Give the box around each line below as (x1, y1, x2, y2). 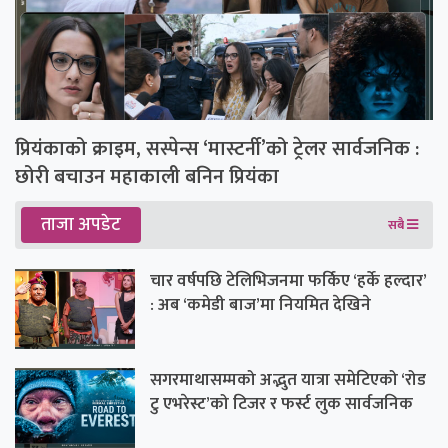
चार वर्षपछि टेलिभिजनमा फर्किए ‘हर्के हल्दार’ (150, 266, 426, 295)
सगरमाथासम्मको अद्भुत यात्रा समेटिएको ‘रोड (150, 365, 426, 394)
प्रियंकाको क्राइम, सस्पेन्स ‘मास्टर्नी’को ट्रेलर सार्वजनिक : (15, 131, 419, 166)
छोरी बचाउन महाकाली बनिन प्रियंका (15, 159, 279, 194)
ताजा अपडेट (41, 209, 121, 240)
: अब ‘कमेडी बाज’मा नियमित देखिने (150, 290, 371, 319)
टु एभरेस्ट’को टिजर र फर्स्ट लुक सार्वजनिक (150, 389, 413, 418)
